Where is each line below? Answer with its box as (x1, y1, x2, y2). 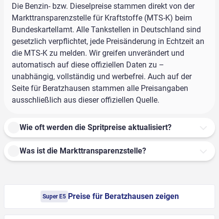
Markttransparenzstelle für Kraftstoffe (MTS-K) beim (12, 13, 192, 23)
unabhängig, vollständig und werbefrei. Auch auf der (12, 72, 192, 82)
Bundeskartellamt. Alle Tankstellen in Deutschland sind (12, 25, 201, 35)
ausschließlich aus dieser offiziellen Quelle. (12, 95, 159, 105)
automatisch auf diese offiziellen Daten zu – (12, 60, 164, 70)
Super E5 (42, 193, 66, 200)
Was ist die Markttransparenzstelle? (20, 146, 146, 156)
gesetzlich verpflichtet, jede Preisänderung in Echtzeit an (12, 37, 204, 46)
